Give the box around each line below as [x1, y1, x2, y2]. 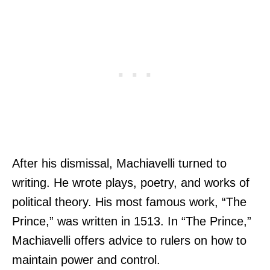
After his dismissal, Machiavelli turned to [12, 157, 227, 171]
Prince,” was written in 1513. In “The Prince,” [12, 215, 251, 228]
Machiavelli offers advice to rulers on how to [12, 234, 246, 248]
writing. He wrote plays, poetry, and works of [12, 176, 250, 190]
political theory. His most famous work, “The [12, 195, 246, 209]
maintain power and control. [12, 253, 160, 267]
